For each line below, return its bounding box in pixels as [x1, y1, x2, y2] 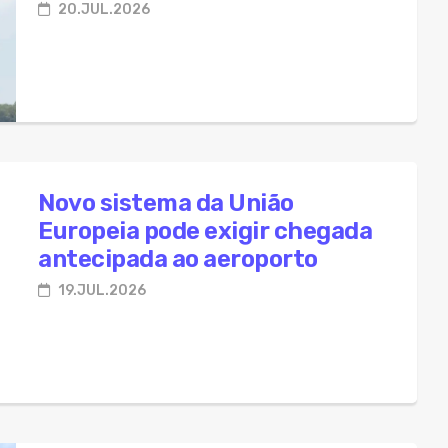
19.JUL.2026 [55, 281, 146, 299]
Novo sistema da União [38, 188, 294, 217]
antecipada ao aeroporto [38, 244, 318, 273]
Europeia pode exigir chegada [38, 216, 372, 245]
